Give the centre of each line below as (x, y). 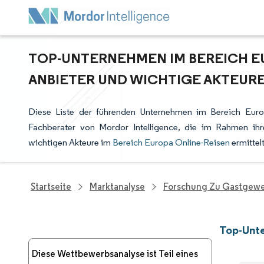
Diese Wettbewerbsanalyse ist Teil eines (115, 254)
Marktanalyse (117, 187)
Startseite (51, 187)
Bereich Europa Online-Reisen (171, 142)
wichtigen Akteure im (70, 142)
